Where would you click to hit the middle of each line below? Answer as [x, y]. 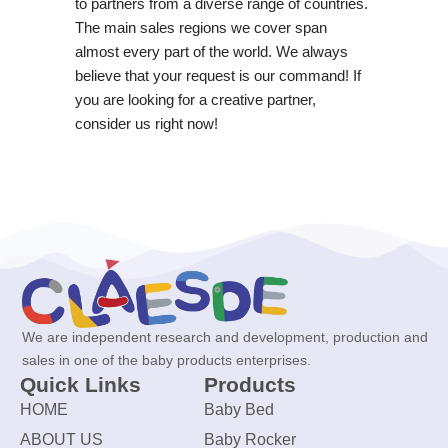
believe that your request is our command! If [217, 75]
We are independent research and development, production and [225, 337]
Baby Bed [238, 410]
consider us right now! [146, 123]
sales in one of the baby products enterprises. [166, 360]
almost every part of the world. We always [211, 51]
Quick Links [80, 385]
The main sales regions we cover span [200, 27]
